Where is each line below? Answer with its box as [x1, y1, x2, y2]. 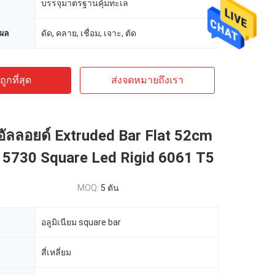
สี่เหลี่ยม [41, 247, 71, 257]
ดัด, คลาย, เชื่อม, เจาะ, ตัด [41, 28, 136, 38]
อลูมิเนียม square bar [41, 217, 121, 227]
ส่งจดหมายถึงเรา [111, 74, 184, 86]
